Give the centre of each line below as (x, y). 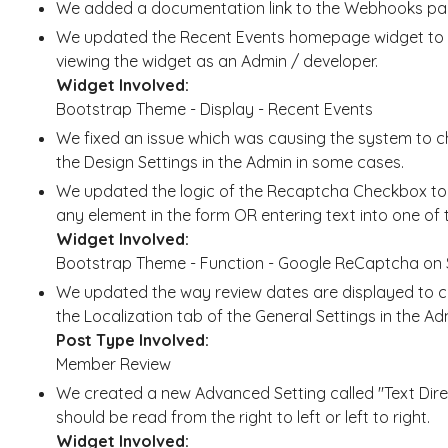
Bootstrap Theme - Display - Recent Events (214, 108)
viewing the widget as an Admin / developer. (216, 60)
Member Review (113, 363)
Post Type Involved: (132, 339)
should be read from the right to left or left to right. (242, 416)
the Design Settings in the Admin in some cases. (229, 161)
